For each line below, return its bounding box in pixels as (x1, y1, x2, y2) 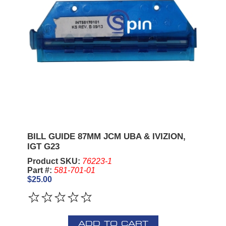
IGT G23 (27, 141, 60, 151)
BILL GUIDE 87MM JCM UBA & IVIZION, (27, 131, 186, 141)
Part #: (27, 165, 54, 175)
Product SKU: (27, 156, 82, 165)
